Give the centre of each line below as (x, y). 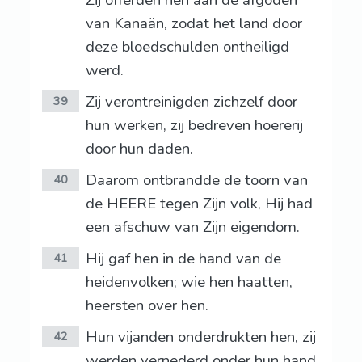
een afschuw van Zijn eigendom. (192, 227)
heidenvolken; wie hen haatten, (189, 282)
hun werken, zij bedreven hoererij (194, 126)
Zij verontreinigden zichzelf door (191, 102)
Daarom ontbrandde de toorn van (196, 181)
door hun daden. (139, 149)
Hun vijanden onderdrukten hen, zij (200, 337)
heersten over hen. (147, 306)
